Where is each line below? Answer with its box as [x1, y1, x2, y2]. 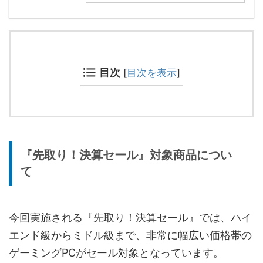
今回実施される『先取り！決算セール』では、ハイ [9, 211, 252, 224]
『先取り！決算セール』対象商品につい [21, 149, 232, 162]
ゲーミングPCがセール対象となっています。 [9, 247, 224, 259]
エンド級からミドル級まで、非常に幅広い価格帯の [9, 229, 252, 242]
